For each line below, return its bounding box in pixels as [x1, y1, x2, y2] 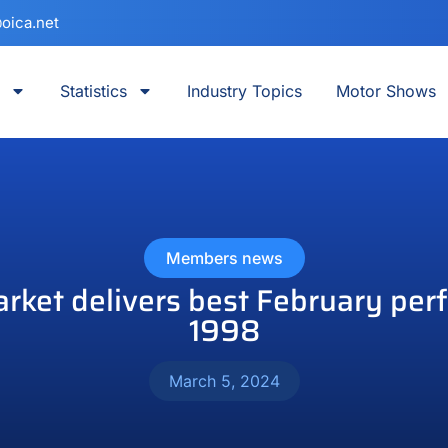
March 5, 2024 [168, 371, 280, 391]
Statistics [59, 81, 127, 101]
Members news [165, 248, 283, 268]
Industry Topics [186, 81, 302, 101]
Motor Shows [335, 81, 436, 101]
